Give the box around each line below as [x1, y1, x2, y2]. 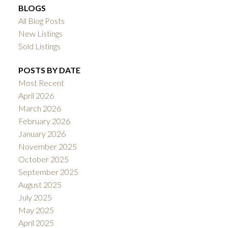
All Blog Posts [18, 16, 65, 26]
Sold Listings [18, 41, 61, 51]
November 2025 [18, 141, 77, 152]
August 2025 [18, 180, 62, 190]
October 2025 [18, 154, 69, 164]
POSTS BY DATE [18, 65, 80, 75]
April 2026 [18, 91, 54, 101]
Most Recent [18, 78, 64, 88]
